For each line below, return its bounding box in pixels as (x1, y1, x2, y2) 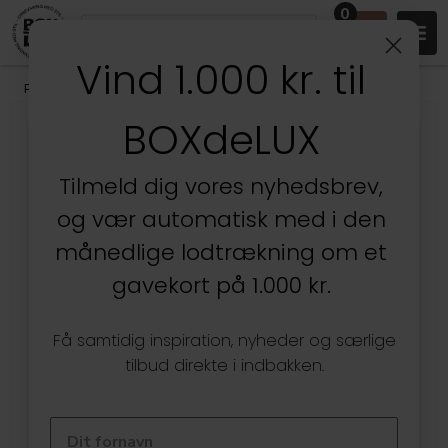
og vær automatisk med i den (56, 204, 386, 235)
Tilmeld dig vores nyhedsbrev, (59, 171, 383, 202)
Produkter (24, 81, 83, 96)
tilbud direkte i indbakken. (124, 354, 324, 377)
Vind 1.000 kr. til (76, 52, 366, 108)
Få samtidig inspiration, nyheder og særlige (52, 329, 396, 352)
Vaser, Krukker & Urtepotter (136, 81, 295, 96)
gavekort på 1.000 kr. (111, 270, 331, 301)
